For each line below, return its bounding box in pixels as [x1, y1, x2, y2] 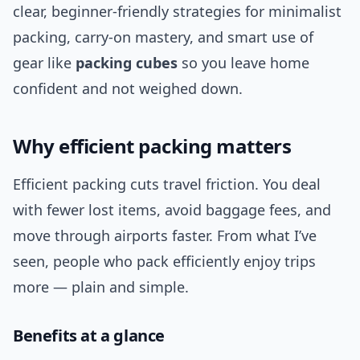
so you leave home [178, 53, 309, 73]
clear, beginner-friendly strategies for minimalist [13, 2, 342, 22]
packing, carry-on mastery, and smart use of [13, 27, 313, 47]
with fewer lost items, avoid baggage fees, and [13, 200, 331, 220]
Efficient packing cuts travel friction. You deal [13, 174, 321, 194]
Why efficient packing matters [13, 133, 292, 160]
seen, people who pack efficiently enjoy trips [13, 252, 316, 272]
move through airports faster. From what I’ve [13, 226, 317, 246]
